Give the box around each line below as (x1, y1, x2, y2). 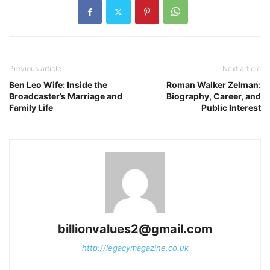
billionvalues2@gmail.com (58, 222, 212, 237)
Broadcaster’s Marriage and (9, 91, 122, 102)
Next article (222, 64, 261, 74)
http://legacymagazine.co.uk (81, 243, 189, 253)
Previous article (9, 64, 61, 74)
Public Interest (201, 102, 261, 113)
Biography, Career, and (166, 91, 261, 102)
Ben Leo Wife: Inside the (9, 80, 107, 90)
